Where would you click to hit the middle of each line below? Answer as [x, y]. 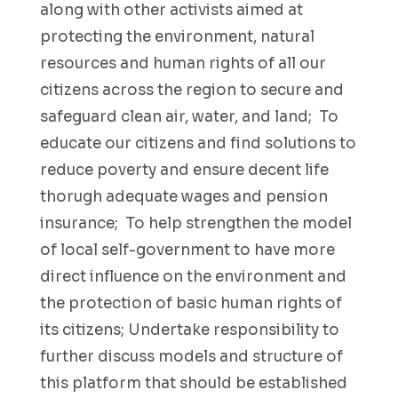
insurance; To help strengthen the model [196, 223]
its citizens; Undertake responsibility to [190, 330]
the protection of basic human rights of [191, 303]
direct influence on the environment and [193, 277]
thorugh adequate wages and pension [184, 197]
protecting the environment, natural [177, 37]
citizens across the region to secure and [192, 90]
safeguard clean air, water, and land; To [189, 117]
